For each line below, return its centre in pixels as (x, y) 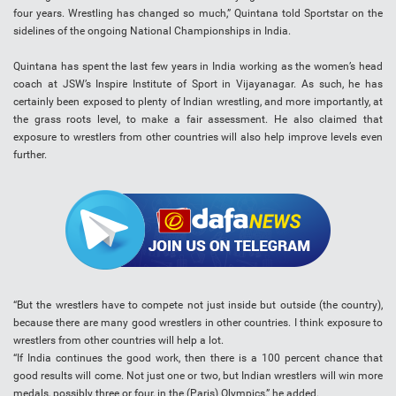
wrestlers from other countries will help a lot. (118, 341)
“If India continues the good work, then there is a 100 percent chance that (198, 358)
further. (30, 155)
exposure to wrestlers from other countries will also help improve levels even (198, 137)
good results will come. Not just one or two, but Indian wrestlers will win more (198, 376)
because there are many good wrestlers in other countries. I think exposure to (198, 323)
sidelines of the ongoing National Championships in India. (152, 31)
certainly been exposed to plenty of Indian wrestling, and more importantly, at (198, 102)
